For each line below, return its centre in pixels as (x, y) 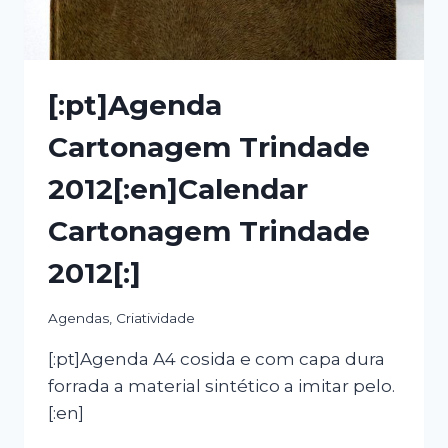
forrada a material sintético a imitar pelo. (221, 385)
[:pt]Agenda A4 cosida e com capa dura (216, 358)
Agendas (78, 317)
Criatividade (155, 317)
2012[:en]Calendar (178, 189)
